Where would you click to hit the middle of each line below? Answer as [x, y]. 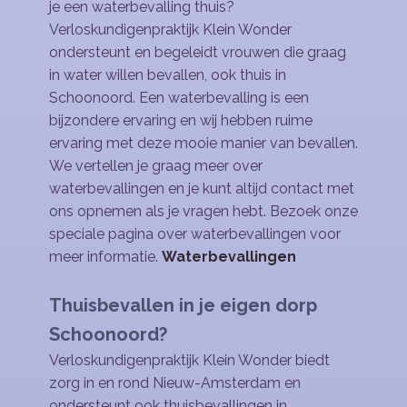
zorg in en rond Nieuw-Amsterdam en [175, 383]
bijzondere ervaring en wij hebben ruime [181, 120]
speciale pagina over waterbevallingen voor [195, 234]
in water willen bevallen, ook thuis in [168, 75]
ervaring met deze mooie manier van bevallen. [203, 143]
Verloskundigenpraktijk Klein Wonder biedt [189, 360]
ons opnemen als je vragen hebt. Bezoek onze [203, 211]
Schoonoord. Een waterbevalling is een [179, 98]
